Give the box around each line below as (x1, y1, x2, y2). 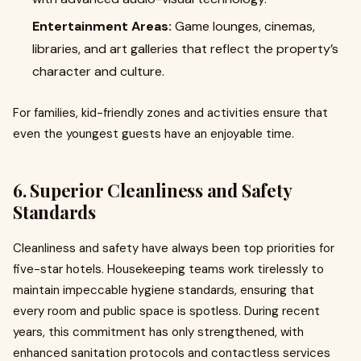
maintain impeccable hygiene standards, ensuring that (13, 282, 314, 298)
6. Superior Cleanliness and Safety (13, 178, 292, 202)
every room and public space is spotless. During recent (13, 303, 320, 319)
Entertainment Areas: (32, 18, 172, 35)
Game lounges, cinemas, (172, 18, 315, 35)
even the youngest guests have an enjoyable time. (13, 126, 294, 142)
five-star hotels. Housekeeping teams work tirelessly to (13, 261, 324, 277)
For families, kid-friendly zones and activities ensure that (13, 105, 328, 121)
